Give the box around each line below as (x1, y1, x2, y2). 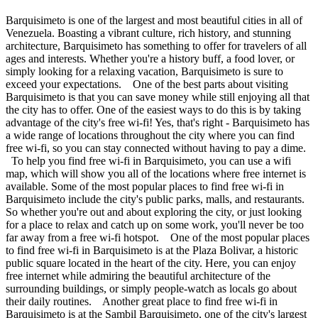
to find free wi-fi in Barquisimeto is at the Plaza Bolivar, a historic (6, 243, 298, 256)
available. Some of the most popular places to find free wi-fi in (6, 180, 284, 192)
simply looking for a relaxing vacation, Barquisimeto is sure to (6, 65, 283, 77)
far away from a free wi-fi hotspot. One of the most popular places (6, 231, 309, 243)
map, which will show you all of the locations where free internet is (6, 167, 306, 180)
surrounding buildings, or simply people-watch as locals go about (6, 282, 297, 295)
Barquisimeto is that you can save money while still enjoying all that (6, 90, 309, 103)
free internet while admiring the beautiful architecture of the (6, 269, 270, 282)
